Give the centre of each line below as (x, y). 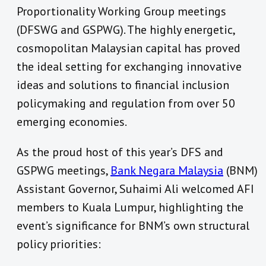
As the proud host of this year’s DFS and (120, 152)
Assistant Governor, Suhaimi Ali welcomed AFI (135, 189)
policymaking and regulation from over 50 (126, 104)
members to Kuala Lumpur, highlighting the (130, 208)
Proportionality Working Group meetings (121, 12)
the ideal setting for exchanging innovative (129, 67)
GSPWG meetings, (64, 171)
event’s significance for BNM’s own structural (133, 226)
